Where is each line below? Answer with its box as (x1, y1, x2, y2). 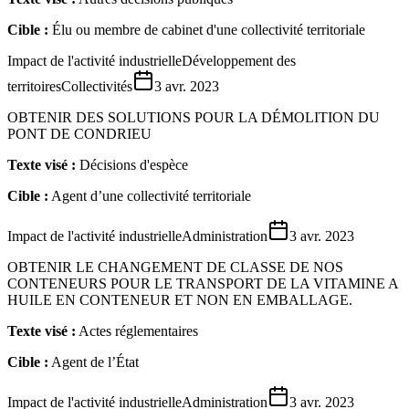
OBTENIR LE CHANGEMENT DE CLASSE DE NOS (7, 258, 343, 275)
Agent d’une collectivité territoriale (51, 187, 251, 204)
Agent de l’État (51, 353, 139, 370)
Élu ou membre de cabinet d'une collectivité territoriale (52, 21, 365, 37)
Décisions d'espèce (79, 156, 188, 173)
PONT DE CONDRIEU (7, 125, 152, 142)
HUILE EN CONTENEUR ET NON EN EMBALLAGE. (7, 291, 352, 308)
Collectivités (61, 78, 132, 94)
